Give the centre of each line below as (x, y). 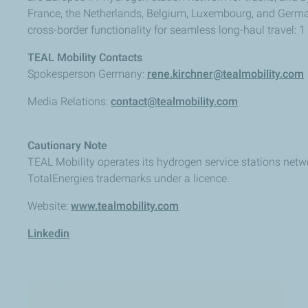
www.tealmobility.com (125, 206)
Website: (49, 206)
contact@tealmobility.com (174, 101)
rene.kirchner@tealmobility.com (225, 74)
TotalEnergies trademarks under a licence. (129, 178)
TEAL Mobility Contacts (85, 57)
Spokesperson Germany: (87, 74)
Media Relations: (69, 101)
